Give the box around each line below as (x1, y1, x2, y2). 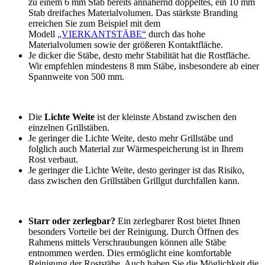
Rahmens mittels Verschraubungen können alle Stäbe (28, 237, 226, 247)
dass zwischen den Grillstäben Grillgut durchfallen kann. (28, 175, 240, 186)
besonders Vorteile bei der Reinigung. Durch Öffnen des (28, 226, 238, 237)
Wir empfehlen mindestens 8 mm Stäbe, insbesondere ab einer (28, 60, 259, 71)
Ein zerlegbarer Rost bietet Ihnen (118, 215, 240, 226)
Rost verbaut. (28, 154, 78, 164)
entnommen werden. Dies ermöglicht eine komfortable (28, 247, 231, 258)
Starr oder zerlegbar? (28, 215, 118, 226)
